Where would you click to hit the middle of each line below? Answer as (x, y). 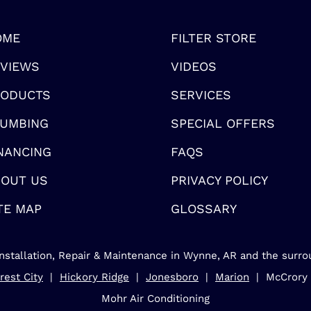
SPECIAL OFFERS (223, 123)
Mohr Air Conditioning (155, 299)
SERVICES (201, 95)
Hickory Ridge (94, 277)
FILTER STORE (214, 38)
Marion (232, 277)
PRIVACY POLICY (220, 180)
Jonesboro (172, 277)
